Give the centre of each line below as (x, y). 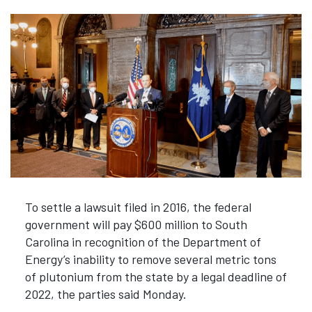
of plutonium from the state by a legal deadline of (156, 276)
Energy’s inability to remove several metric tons (150, 259)
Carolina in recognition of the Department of (143, 241)
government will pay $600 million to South (136, 224)
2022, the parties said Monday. (106, 294)
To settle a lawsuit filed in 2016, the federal (138, 206)
